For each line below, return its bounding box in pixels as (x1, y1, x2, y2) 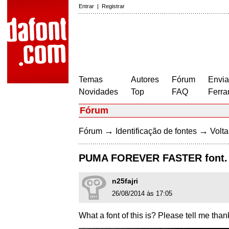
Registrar (102, 3, 125, 9)
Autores (131, 75, 159, 84)
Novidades (79, 87, 118, 96)
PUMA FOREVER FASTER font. (79, 152, 227, 164)
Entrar (79, 3, 94, 9)
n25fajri (112, 177, 138, 186)
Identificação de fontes (116, 127, 197, 135)
